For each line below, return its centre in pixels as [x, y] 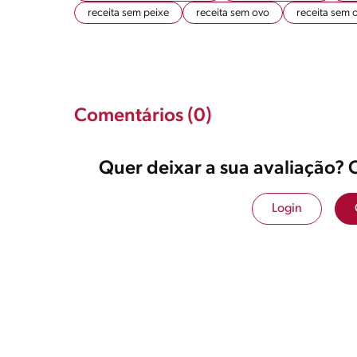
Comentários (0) [143, 116]
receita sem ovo [233, 13]
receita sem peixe [128, 13]
